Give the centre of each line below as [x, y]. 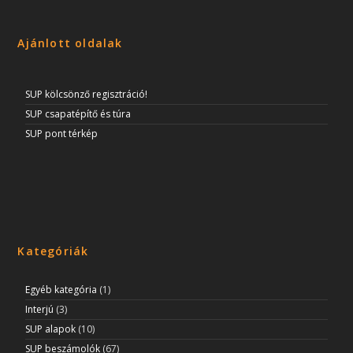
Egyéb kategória [61, 290]
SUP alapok [51, 329]
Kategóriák [53, 251]
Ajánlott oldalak [70, 43]
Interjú [40, 310]
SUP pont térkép [62, 134]
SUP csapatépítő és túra [78, 114]
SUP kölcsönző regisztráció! [87, 95]
